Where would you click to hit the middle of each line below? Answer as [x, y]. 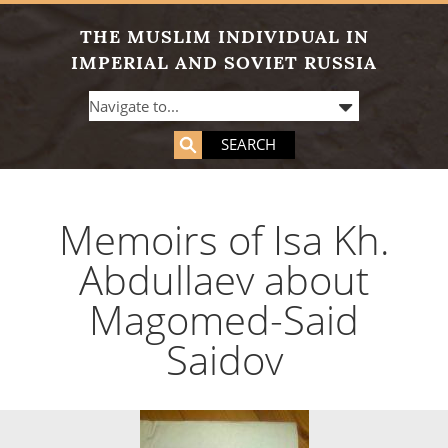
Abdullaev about [224, 279]
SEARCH [248, 144]
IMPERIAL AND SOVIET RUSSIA [224, 62]
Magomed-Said [224, 319]
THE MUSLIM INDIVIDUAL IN [224, 36]
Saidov [224, 359]
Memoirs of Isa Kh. [224, 239]
